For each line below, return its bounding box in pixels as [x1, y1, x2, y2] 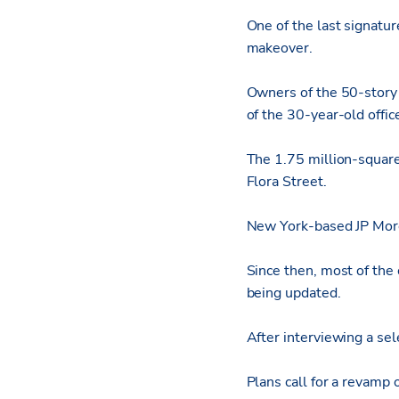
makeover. [246, 38, 313, 59]
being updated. [246, 283, 341, 304]
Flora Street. [246, 172, 327, 192]
